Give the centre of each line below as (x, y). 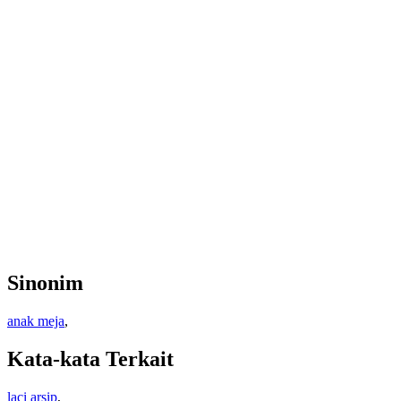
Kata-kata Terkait (90, 359)
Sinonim (45, 283)
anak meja (36, 321)
